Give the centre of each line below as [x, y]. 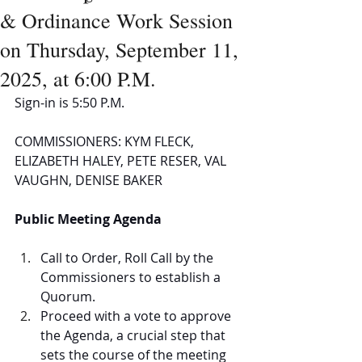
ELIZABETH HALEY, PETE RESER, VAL [122, 161]
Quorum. [71, 297]
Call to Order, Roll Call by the [128, 258]
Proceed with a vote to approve [137, 316]
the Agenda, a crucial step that [135, 335]
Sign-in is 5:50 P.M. [69, 103]
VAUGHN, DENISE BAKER [88, 180]
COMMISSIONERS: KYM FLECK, [106, 141]
